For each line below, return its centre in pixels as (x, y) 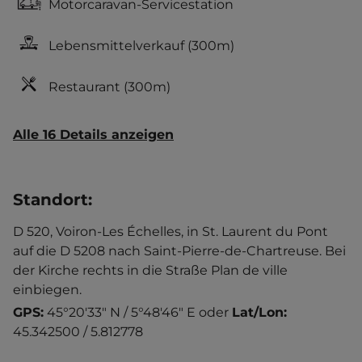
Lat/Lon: (259, 312)
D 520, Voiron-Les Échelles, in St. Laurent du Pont (170, 232)
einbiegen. (47, 290)
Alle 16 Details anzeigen (93, 135)
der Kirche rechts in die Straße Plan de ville (150, 270)
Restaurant (84, 86)
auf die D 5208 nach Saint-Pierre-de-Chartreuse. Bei (179, 251)
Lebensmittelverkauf (116, 45)
